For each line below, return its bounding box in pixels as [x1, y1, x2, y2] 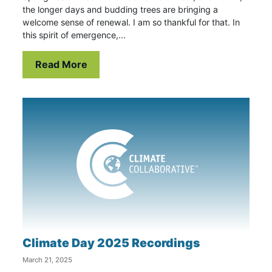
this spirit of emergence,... [22, 29, 126, 40]
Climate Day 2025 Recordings [22, 235, 200, 250]
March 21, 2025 [22, 255, 73, 264]
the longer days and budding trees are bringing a [22, 4, 219, 15]
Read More [35, 58, 87, 71]
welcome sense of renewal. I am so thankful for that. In [22, 16, 240, 27]
